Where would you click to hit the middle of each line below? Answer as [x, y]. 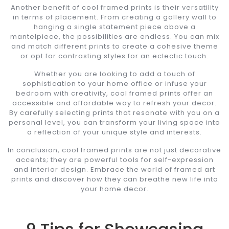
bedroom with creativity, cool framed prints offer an [114, 93]
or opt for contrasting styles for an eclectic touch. [114, 56]
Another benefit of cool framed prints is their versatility [114, 7]
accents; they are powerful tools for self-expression [114, 159]
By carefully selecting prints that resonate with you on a [114, 112]
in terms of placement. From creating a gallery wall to [114, 17]
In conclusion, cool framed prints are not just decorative [114, 150]
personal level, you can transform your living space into [114, 122]
